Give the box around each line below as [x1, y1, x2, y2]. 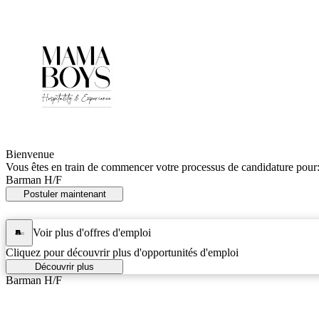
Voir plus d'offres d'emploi [33, 226, 151, 239]
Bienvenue [6, 148, 54, 160]
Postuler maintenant [23, 189, 106, 199]
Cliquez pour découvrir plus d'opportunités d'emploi [6, 246, 239, 258]
